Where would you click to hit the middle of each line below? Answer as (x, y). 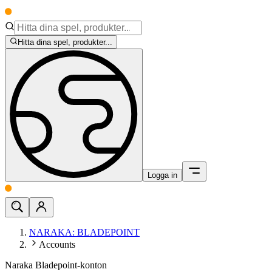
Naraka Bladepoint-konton (56, 265)
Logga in (162, 175)
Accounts (57, 245)
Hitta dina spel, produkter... (65, 42)
